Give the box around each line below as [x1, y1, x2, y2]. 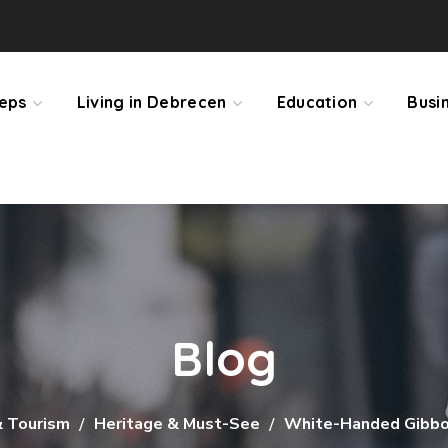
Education [276, 92, 358, 112]
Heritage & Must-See [94, 413, 260, 435]
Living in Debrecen [76, 92, 227, 112]
